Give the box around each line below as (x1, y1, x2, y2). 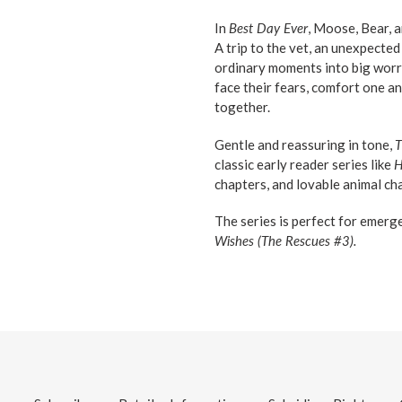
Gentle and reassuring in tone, (214, 135, 395, 153)
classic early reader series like (214, 155, 394, 172)
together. (214, 99, 270, 116)
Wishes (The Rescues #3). (214, 232, 357, 249)
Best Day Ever (229, 20, 308, 37)
